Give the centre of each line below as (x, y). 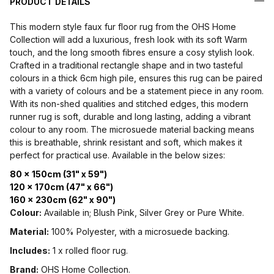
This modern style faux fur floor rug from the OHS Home (123, 27)
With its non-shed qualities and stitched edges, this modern (129, 104)
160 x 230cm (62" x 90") (63, 200)
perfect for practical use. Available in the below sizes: (117, 155)
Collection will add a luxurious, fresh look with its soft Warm (128, 40)
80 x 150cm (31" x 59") (58, 174)
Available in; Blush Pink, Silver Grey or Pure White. (143, 213)
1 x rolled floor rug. (89, 251)
